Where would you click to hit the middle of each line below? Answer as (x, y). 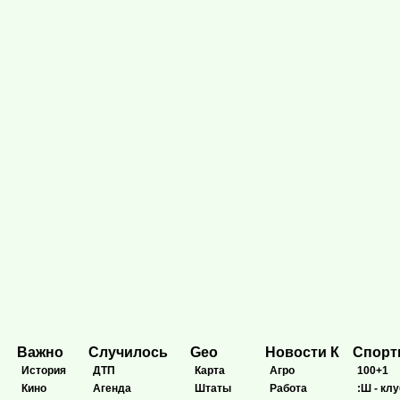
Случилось (128, 352)
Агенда (112, 388)
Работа (288, 388)
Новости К (302, 352)
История (44, 370)
